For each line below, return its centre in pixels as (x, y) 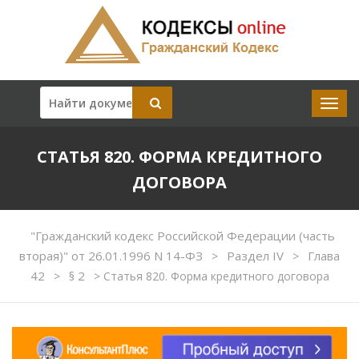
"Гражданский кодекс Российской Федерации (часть (182, 236)
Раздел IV (257, 256)
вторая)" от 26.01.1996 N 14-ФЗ (113, 256)
